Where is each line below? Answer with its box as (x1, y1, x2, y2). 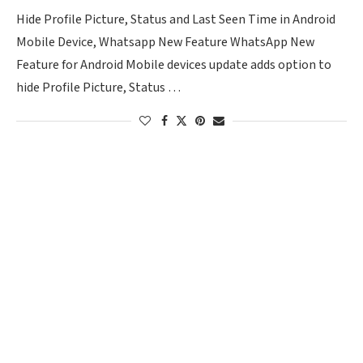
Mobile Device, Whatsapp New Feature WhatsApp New (16, 34, 314, 51)
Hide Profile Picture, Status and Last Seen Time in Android (16, 11, 335, 28)
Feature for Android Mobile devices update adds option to (16, 57, 331, 74)
